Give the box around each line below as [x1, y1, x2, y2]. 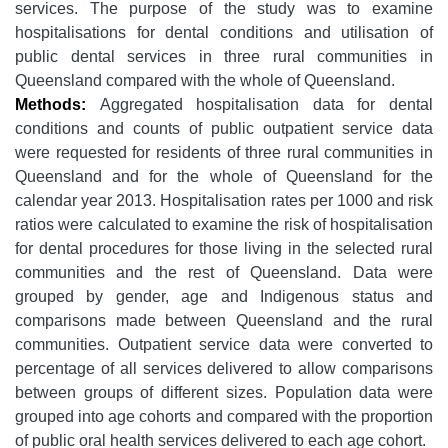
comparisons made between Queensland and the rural [15, 312, 433, 329]
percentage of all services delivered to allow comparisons [15, 360, 433, 377]
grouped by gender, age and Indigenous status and [15, 288, 433, 305]
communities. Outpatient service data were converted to [15, 336, 433, 353]
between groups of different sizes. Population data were [15, 384, 433, 401]
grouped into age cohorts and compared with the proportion [15, 408, 433, 425]
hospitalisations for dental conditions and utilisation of [15, 24, 433, 41]
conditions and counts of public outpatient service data [15, 120, 433, 137]
